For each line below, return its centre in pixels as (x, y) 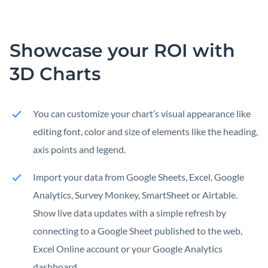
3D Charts (55, 74)
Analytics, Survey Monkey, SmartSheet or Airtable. (135, 195)
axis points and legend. (79, 150)
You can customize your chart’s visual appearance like (142, 114)
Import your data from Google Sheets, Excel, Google (138, 177)
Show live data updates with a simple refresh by (130, 213)
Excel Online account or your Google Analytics (128, 249)
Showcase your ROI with (122, 51)
